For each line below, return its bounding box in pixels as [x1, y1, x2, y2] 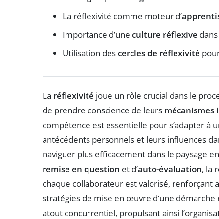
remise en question [43, 163, 120, 175]
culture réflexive [132, 29, 197, 41]
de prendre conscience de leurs [43, 105, 164, 116]
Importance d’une [63, 29, 132, 41]
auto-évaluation [138, 163, 202, 175]
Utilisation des [63, 47, 118, 59]
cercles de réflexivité [118, 47, 200, 59]
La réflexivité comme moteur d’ [63, 10, 182, 22]
